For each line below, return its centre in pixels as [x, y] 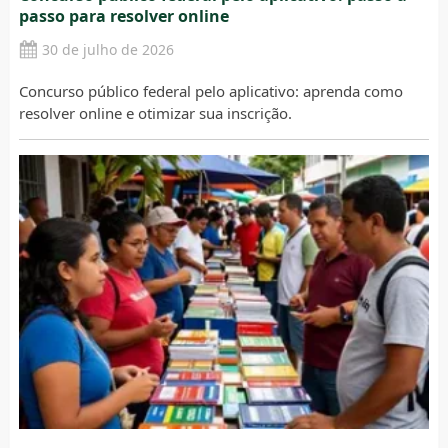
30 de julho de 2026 [107, 50]
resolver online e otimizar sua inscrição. [155, 113]
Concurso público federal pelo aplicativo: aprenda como [210, 91]
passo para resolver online [123, 16]
